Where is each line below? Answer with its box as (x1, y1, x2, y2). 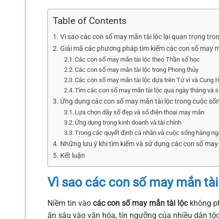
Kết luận (60, 152, 85, 160)
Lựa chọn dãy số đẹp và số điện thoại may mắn (75, 109, 205, 116)
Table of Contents (53, 15, 127, 27)
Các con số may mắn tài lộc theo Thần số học (75, 56, 200, 64)
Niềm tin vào (47, 198, 93, 208)
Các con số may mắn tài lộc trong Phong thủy (75, 66, 199, 74)
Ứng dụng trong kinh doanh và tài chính (75, 119, 182, 127)
